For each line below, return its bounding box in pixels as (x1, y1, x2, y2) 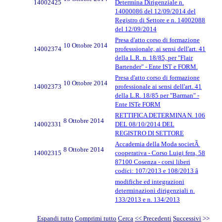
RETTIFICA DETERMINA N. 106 (115, 111, 205, 119)
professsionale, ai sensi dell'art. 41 (115, 45, 206, 53)
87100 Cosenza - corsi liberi (115, 158, 190, 166)
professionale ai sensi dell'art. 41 (115, 82, 202, 90)
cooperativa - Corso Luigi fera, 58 (115, 149, 205, 157)
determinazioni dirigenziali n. (115, 186, 195, 194)
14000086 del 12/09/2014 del (115, 7, 196, 15)
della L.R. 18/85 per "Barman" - (115, 91, 199, 99)
